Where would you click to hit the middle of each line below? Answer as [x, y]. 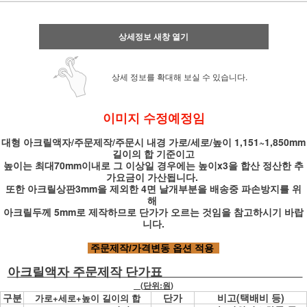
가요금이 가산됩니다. [153, 177]
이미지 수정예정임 [153, 118]
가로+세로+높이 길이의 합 [87, 298]
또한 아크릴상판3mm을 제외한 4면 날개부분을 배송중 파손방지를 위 [153, 188]
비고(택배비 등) [250, 297]
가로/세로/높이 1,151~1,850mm [237, 142]
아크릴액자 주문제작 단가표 [155, 271]
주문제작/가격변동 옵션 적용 [153, 248]
